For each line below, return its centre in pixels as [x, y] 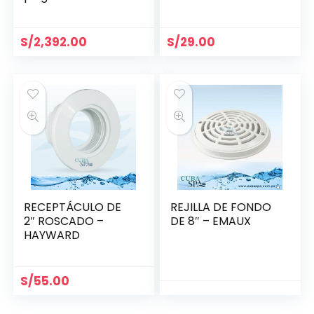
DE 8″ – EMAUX [211, 221]
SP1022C [193, 11]
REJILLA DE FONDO [221, 207]
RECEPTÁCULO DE [73, 207]
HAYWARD [52, 235]
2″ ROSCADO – [64, 221]
